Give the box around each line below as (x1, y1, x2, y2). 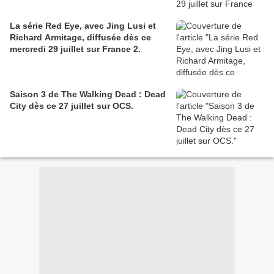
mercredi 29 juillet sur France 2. (10, 44, 141, 54)
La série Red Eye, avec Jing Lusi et (10, 21, 156, 31)
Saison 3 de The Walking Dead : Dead (10, 89, 166, 100)
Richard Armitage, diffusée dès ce (10, 32, 151, 43)
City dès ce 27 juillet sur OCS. (10, 101, 133, 111)
